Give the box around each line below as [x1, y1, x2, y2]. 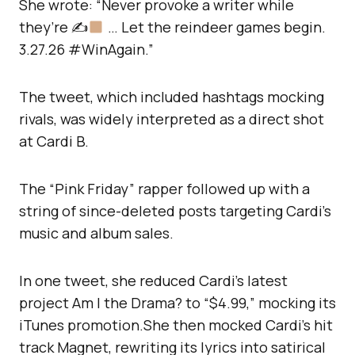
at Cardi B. [19, 132, 89, 151]
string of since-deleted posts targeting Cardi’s [19, 201, 331, 221]
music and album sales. [19, 223, 174, 243]
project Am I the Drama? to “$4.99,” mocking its [19, 293, 336, 313]
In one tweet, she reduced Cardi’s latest [19, 271, 288, 291]
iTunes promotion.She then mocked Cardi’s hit [19, 315, 333, 335]
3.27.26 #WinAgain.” [19, 40, 154, 59]
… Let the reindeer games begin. [104, 17, 326, 37]
